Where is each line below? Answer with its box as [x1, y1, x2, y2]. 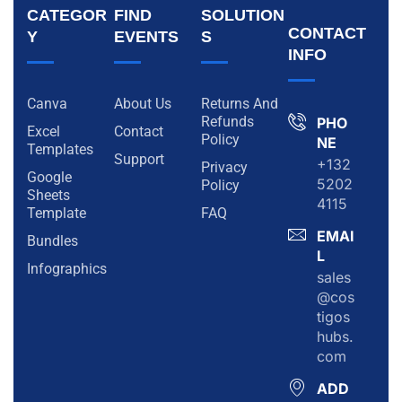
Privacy [201, 159, 248, 177]
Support [114, 151, 164, 169]
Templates [27, 141, 93, 159]
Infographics [27, 260, 107, 278]
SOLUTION [201, 6, 284, 25]
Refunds [201, 113, 254, 131]
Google [27, 169, 72, 187]
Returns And [201, 95, 278, 113]
